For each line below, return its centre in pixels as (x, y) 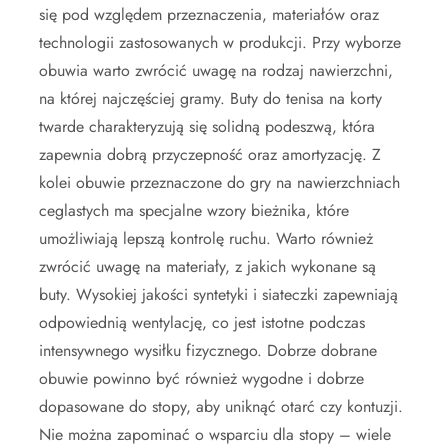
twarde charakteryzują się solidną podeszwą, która (207, 126)
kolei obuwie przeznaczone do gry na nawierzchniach (219, 182)
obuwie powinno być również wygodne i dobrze (201, 378)
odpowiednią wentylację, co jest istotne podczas (202, 322)
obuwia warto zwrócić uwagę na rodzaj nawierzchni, (216, 70)
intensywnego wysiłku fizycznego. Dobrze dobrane (208, 350)
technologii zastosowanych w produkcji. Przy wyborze (220, 42)
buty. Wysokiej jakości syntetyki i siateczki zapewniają (218, 294)
